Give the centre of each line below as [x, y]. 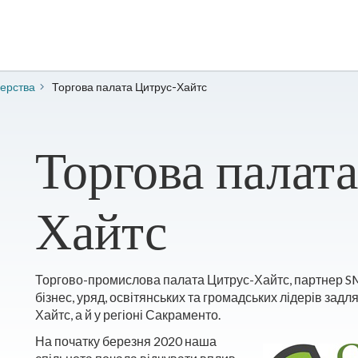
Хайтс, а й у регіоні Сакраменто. [128, 314]
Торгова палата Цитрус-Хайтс [129, 87]
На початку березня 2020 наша [126, 341]
